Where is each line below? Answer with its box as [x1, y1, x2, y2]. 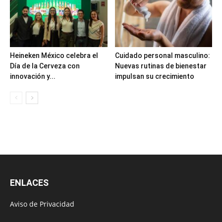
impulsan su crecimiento [114, 72, 194, 81]
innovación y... [10, 72, 55, 81]
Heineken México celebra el [10, 52, 98, 60]
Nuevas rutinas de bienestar [114, 62, 207, 70]
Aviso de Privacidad [10, 199, 74, 209]
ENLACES [10, 177, 49, 188]
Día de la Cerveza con [10, 62, 80, 70]
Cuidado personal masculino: [114, 52, 210, 60]
